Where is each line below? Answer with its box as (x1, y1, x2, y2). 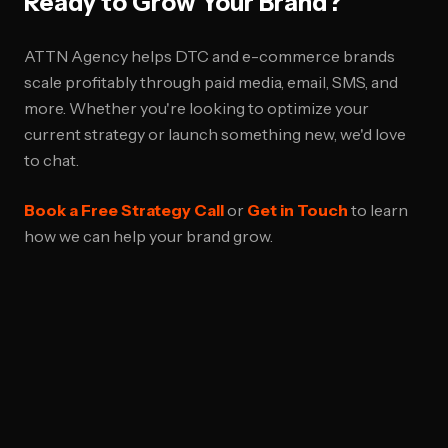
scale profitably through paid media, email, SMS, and (24, 72, 398, 92)
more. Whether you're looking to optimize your (24, 98, 369, 118)
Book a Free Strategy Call (24, 200, 224, 220)
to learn (348, 200, 408, 220)
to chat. (24, 150, 79, 170)
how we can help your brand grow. (24, 226, 273, 246)
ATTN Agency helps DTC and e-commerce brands (24, 46, 395, 66)
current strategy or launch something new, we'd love (24, 124, 406, 144)
